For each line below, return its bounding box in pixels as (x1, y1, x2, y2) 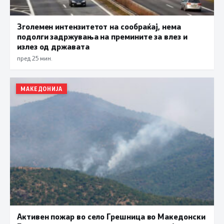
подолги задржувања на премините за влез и (17, 31, 187, 42)
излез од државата (17, 41, 89, 52)
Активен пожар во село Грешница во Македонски (17, 210, 205, 221)
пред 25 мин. (17, 54, 52, 62)
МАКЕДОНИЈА (20, 85, 62, 93)
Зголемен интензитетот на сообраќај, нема (17, 21, 181, 32)
